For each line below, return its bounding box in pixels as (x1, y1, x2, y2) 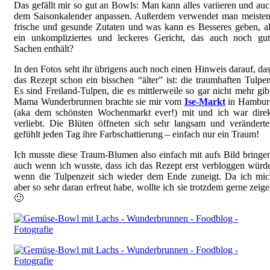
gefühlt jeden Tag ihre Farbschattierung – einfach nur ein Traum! (14, 129, 259, 140)
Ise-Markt (184, 96, 225, 107)
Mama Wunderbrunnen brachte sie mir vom (14, 96, 184, 107)
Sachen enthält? (14, 43, 74, 54)
